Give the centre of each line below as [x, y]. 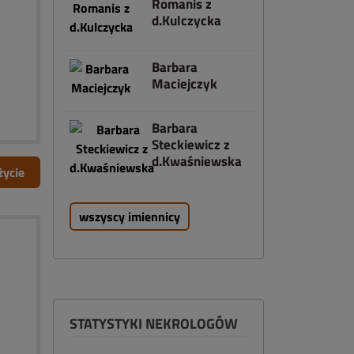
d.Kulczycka [186, 21]
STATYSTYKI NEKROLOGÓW [154, 324]
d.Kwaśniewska [196, 161]
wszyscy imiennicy [130, 217]
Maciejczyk [184, 84]
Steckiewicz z [190, 145]
